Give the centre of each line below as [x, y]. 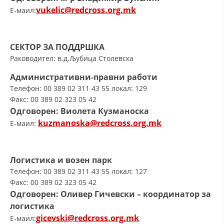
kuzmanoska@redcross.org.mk [100, 123]
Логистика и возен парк [61, 160]
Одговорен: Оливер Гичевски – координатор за [110, 194]
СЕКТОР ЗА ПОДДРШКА [57, 47]
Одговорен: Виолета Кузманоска [79, 111]
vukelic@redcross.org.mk [86, 10]
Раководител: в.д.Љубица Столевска [72, 58]
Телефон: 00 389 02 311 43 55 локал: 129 [78, 88]
